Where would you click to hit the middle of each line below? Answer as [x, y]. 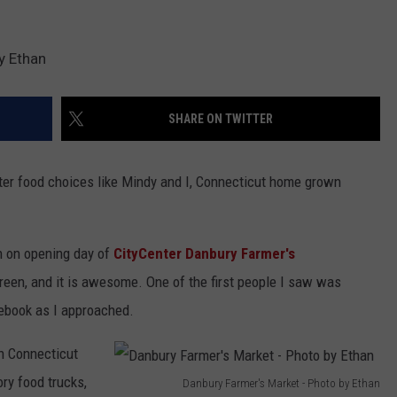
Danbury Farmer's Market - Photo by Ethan [281, 383]
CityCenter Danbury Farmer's [204, 254]
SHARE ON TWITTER [221, 119]
